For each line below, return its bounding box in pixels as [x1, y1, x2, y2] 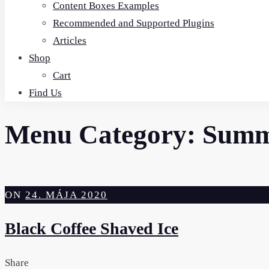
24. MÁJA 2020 [25, 189, 107, 201]
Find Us [29, 86, 62, 98]
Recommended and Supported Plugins [53, 17, 214, 29]
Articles [53, 34, 86, 46]
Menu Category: [5, 119, 202, 150]
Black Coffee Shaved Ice [5, 219, 178, 238]
